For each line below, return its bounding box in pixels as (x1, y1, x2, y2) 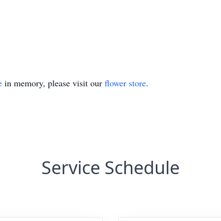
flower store (105, 77, 146, 89)
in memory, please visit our (2, 77, 105, 89)
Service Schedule (41, 155, 180, 180)
